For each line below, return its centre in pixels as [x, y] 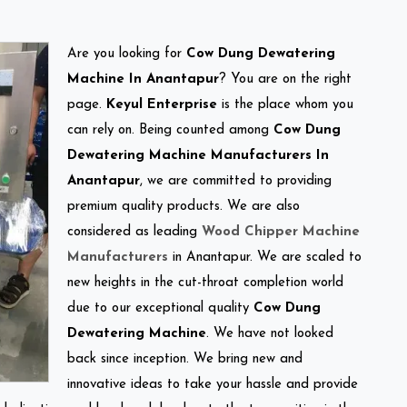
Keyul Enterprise [162, 104]
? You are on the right [285, 79]
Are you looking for [127, 54]
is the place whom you [285, 104]
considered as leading [134, 232]
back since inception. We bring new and [185, 359]
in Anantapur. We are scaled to [265, 257]
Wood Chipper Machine [281, 232]
